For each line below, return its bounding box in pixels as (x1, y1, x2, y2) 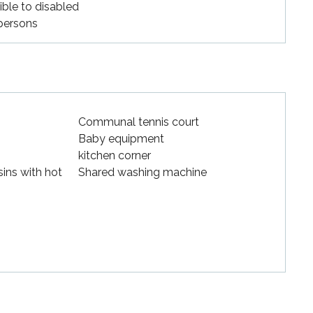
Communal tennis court (78, 115, 199, 129)
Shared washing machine (78, 165, 207, 179)
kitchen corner (78, 148, 151, 162)
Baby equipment (78, 131, 164, 145)
